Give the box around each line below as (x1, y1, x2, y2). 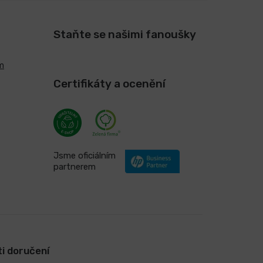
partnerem (53, 161, 96, 172)
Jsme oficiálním (53, 150, 116, 161)
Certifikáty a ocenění (53, 77, 166, 90)
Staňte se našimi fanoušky (53, 28, 196, 41)
